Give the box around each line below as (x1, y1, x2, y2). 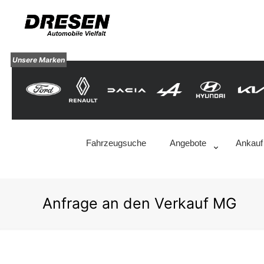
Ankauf (235, 138, 263, 148)
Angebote (169, 138, 206, 148)
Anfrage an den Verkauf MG (42, 194, 237, 213)
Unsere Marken (12, 55, 65, 65)
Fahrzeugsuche (85, 138, 146, 148)
